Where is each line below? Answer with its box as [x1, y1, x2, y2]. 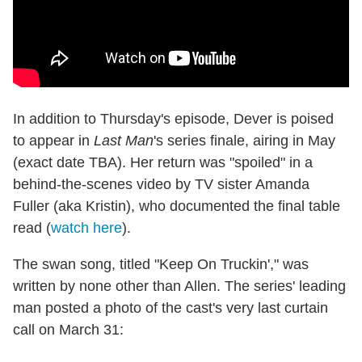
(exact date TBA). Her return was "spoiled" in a [13, 154, 313, 171]
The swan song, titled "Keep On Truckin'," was [13, 256, 309, 273]
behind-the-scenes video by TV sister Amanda [13, 176, 309, 193]
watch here [51, 220, 122, 237]
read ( [13, 220, 51, 237]
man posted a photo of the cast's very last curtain [13, 300, 328, 317]
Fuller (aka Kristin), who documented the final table [13, 198, 340, 215]
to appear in [13, 133, 94, 149]
